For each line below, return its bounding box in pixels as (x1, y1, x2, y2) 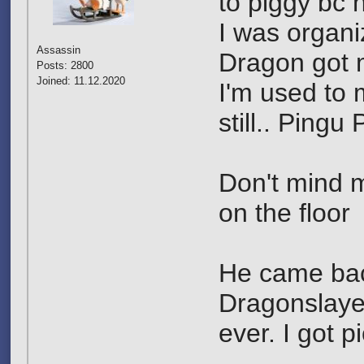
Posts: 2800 (37, 59, 93, 71)
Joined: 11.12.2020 (37, 75, 125, 87)
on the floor (218, 198, 350, 227)
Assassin (37, 44, 80, 56)
